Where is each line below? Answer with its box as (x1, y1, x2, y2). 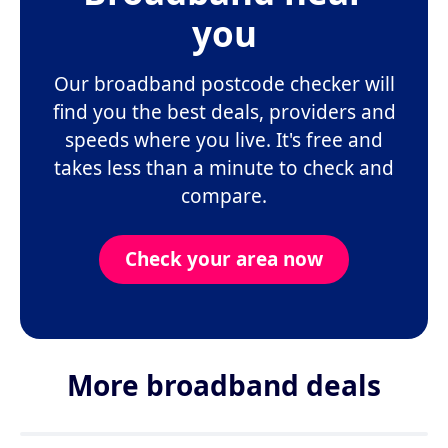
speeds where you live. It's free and (65, 127, 383, 154)
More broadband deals (67, 366, 381, 405)
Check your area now (125, 246, 323, 273)
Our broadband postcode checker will (53, 71, 395, 98)
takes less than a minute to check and (54, 155, 394, 182)
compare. (181, 183, 267, 210)
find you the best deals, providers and (52, 99, 396, 126)
